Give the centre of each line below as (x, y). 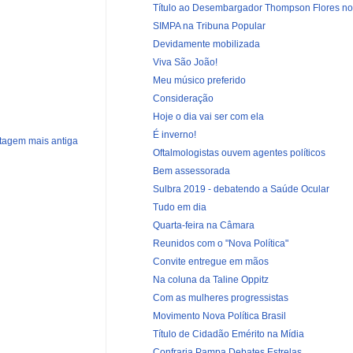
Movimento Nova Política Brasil (219, 316)
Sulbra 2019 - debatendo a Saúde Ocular (241, 189)
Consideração (183, 98)
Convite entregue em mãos (210, 261)
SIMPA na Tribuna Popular (209, 26)
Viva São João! (185, 62)
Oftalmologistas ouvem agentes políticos (239, 152)
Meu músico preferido (199, 80)
